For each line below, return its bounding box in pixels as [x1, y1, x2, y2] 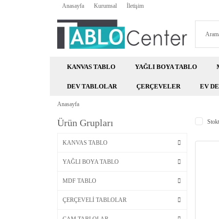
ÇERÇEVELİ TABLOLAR [63, 197, 127, 204]
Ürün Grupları [57, 117, 113, 129]
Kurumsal [94, 2, 117, 9]
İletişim [127, 2, 144, 9]
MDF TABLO [63, 177, 96, 185]
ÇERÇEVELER [136, 82, 180, 90]
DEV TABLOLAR [67, 82, 117, 90]
